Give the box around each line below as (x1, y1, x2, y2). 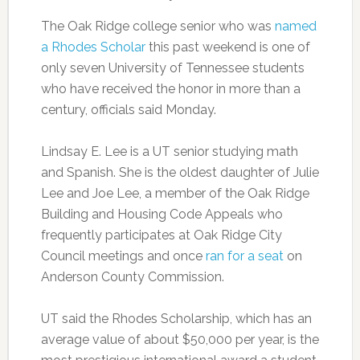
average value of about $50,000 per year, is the (40, 332, 319, 347)
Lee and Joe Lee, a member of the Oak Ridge (40, 186, 309, 201)
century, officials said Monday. (40, 102, 216, 117)
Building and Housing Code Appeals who (40, 207, 283, 222)
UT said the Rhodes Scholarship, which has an (40, 311, 312, 326)
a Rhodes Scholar (40, 39, 145, 55)
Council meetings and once (40, 248, 206, 264)
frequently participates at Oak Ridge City (40, 227, 282, 243)
